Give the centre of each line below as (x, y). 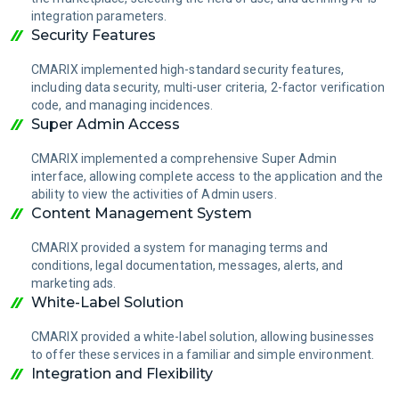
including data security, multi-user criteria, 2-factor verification (208, 87)
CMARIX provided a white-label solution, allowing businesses (203, 336)
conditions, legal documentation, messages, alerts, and (187, 265)
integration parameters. (99, 16)
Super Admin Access (106, 124)
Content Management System (142, 213)
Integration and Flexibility (122, 373)
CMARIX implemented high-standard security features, (188, 69)
